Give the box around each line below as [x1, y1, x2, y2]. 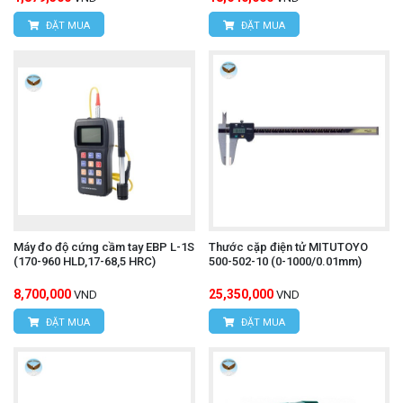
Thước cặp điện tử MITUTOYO [208, 240, 368, 255]
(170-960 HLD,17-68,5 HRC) [13, 255, 156, 269]
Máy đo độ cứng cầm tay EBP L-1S [13, 240, 194, 255]
